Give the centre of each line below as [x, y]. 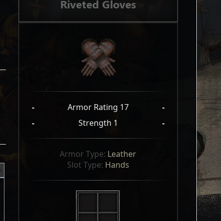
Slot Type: [86, 165]
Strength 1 [98, 123]
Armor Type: [84, 154]
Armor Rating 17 [98, 107]
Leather [122, 154]
